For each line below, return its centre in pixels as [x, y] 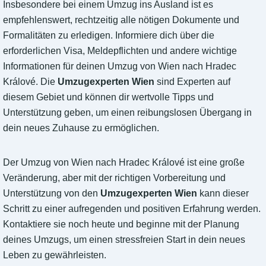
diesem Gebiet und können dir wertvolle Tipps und [108, 97]
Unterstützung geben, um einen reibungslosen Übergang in [127, 113]
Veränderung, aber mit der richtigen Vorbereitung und [114, 178]
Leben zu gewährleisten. [55, 255]
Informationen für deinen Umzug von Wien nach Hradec [120, 66]
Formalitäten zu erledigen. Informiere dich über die [109, 36]
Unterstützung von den [52, 194]
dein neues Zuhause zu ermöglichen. [81, 128]
